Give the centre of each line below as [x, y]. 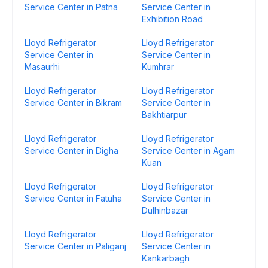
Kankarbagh [166, 258]
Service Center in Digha [71, 150]
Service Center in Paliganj [75, 246]
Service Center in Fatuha [73, 198]
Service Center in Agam [188, 150]
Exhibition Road [172, 19]
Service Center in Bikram [73, 103]
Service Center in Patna [71, 7]
